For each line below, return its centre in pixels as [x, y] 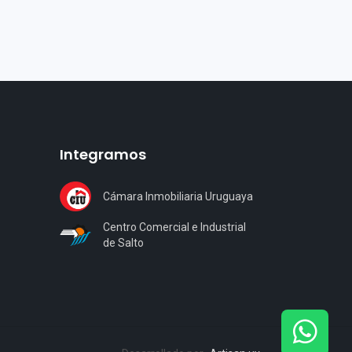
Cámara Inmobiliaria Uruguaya [178, 196]
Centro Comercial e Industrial [174, 227]
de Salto [123, 243]
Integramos [103, 154]
